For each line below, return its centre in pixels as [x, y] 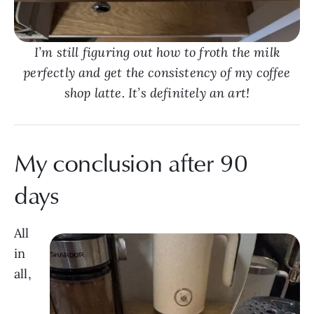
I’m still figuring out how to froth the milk [157, 53]
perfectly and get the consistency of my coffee [157, 73]
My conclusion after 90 [131, 163]
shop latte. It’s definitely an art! [157, 93]
